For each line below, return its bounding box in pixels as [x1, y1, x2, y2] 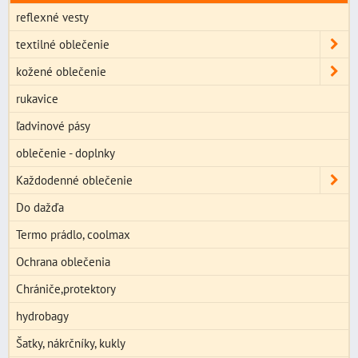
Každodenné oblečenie [16, 172, 133, 189]
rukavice [16, 90, 58, 107]
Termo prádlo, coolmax [16, 226, 130, 243]
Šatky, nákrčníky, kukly [16, 335, 125, 352]
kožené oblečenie [16, 63, 106, 80]
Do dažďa [16, 199, 64, 216]
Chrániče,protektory [16, 280, 116, 297]
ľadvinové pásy [16, 117, 90, 134]
